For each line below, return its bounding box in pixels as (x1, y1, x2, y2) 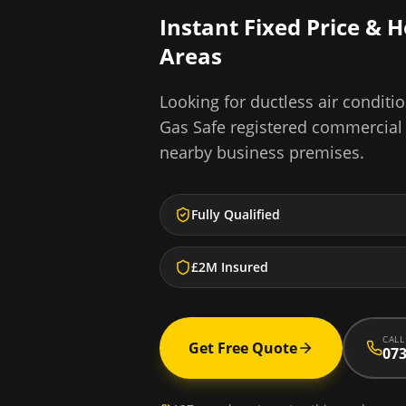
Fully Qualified (191, 206, 280, 223)
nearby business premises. (159, 141, 364, 163)
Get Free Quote (188, 338, 297, 358)
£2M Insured (191, 258, 268, 275)
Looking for (159, 91, 250, 112)
